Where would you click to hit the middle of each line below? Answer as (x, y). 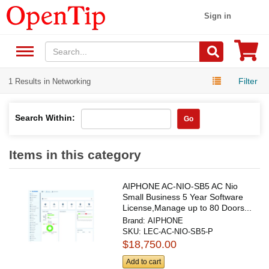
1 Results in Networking (50, 81)
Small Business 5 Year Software (183, 197)
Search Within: (45, 117)
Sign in (218, 16)
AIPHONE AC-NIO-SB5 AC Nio (180, 186)
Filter (248, 81)
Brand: (135, 220)
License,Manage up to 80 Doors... (187, 207)
